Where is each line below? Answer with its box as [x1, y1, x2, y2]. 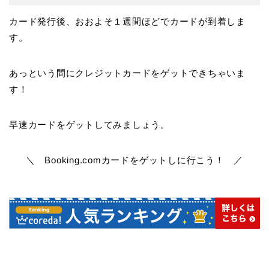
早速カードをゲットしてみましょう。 [9, 119, 170, 130]
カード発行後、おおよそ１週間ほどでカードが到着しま [9, 16, 246, 26]
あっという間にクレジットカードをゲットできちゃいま [9, 67, 246, 78]
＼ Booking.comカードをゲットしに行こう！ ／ [25, 154, 244, 165]
